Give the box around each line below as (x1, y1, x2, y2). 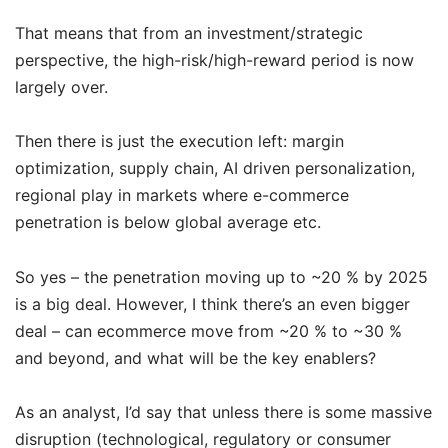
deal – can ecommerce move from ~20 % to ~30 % (15, 320, 402, 341)
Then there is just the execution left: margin (15, 131, 344, 152)
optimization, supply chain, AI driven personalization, (15, 158, 415, 179)
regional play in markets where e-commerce (15, 185, 349, 206)
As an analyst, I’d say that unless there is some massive (15, 401, 432, 422)
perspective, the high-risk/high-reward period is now (15, 50, 414, 71)
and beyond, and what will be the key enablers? (15, 347, 376, 368)
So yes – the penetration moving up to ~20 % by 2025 (15, 266, 428, 287)
